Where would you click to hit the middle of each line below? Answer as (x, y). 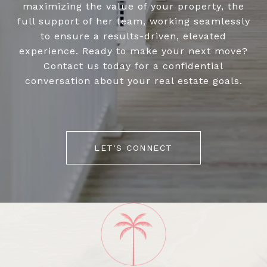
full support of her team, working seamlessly (133, 21)
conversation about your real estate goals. (133, 81)
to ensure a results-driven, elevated (133, 36)
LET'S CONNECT (133, 148)
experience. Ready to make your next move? (133, 51)
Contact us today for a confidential (133, 66)
